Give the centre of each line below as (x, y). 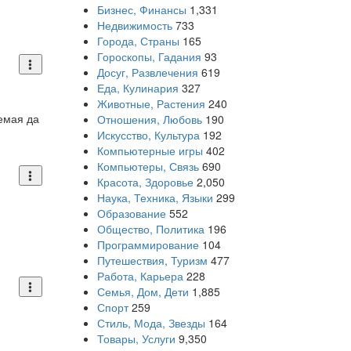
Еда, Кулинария (138, 88)
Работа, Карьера (140, 276)
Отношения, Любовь (149, 119)
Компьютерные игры (150, 150)
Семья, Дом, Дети (143, 291)
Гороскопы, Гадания (149, 56)
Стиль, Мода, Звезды (151, 323)
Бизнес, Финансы (141, 9)
